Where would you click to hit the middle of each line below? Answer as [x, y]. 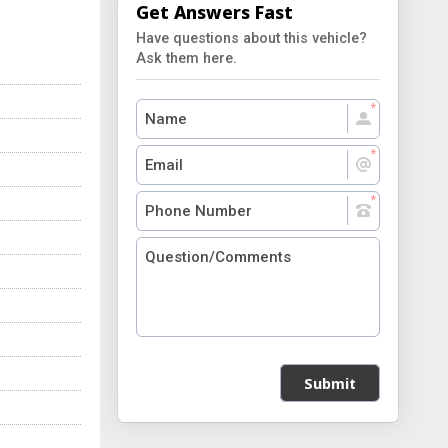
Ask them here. [186, 58]
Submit [330, 383]
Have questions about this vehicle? [251, 38]
